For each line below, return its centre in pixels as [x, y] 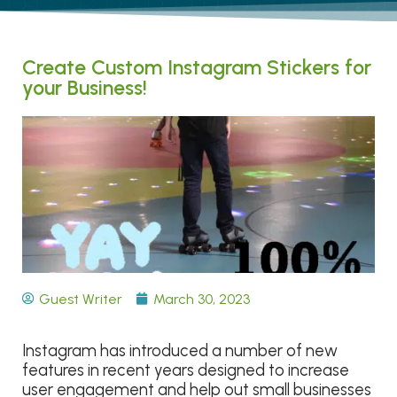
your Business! [85, 87]
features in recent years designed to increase [186, 371]
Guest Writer [81, 299]
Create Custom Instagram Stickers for [197, 67]
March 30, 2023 [202, 299]
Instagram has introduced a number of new [180, 351]
